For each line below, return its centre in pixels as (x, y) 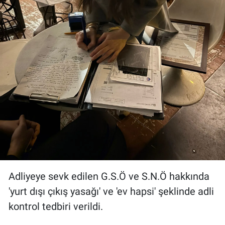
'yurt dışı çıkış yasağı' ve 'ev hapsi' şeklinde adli (111, 191)
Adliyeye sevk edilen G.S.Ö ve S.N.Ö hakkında (109, 176)
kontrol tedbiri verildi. (56, 206)
